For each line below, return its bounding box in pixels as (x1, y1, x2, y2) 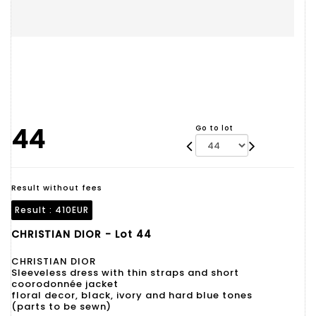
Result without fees (11, 182, 102, 193)
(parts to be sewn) (11, 300, 111, 313)
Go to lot (195, 123, 233, 133)
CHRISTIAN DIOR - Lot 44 (11, 227, 152, 241)
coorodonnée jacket (11, 277, 119, 291)
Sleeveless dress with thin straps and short (11, 266, 239, 279)
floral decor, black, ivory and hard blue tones (11, 288, 253, 302)
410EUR (55, 204, 89, 216)
